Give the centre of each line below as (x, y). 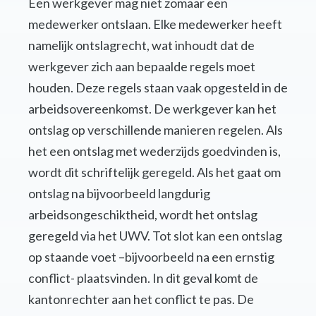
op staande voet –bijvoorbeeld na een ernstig (151, 257)
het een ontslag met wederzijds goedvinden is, (154, 151)
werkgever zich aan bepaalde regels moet (142, 67)
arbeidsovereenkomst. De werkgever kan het (152, 109)
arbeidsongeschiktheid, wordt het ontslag (143, 215)
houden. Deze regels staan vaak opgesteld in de (158, 88)
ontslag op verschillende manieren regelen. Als (156, 130)
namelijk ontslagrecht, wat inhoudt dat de (141, 45)
